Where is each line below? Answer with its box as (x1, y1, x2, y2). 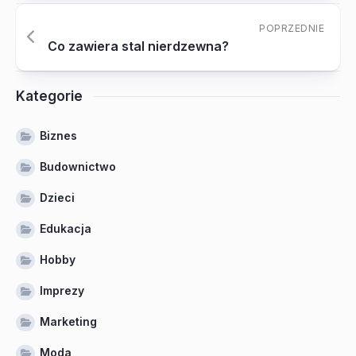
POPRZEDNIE (259, 22, 324, 34)
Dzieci (40, 191, 75, 204)
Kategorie (16, 88, 83, 104)
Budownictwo (40, 160, 116, 173)
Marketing (40, 315, 97, 328)
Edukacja (40, 222, 91, 235)
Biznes (40, 129, 77, 142)
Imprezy (40, 284, 84, 297)
